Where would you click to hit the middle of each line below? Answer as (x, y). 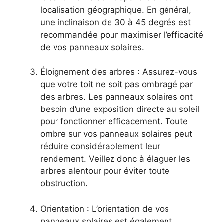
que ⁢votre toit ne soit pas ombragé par (116, 84)
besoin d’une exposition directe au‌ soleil (120, 109)
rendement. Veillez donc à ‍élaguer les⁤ (115, 159)
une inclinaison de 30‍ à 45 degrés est (115, 22)
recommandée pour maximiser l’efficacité (122, 34)
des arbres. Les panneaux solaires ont (116, 97)
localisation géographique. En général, (116, 10)
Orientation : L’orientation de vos (105, 208)
